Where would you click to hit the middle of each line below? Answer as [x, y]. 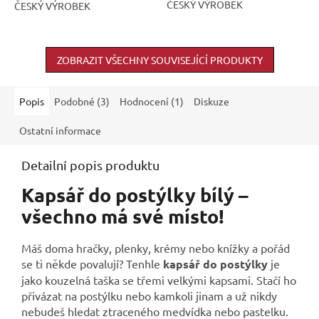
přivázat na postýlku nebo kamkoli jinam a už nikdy [149, 295]
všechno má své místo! [123, 216]
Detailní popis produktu [90, 165]
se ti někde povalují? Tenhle [92, 263]
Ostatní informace [60, 131]
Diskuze [211, 101]
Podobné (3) [82, 101]
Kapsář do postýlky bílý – [135, 195]
